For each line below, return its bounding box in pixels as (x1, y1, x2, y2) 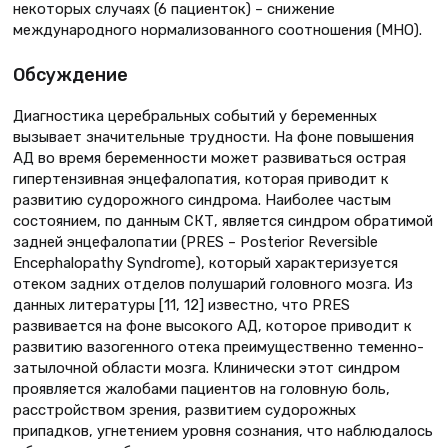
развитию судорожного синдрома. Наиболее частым (13, 190, 391, 209)
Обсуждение (13, 63, 128, 86)
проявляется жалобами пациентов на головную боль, (13, 379, 390, 398)
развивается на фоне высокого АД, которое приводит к (13, 316, 412, 335)
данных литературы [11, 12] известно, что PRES (13, 295, 350, 314)
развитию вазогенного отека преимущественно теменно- (13, 337, 424, 356)
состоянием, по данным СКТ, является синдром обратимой (13, 211, 433, 230)
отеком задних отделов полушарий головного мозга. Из (13, 274, 413, 293)
